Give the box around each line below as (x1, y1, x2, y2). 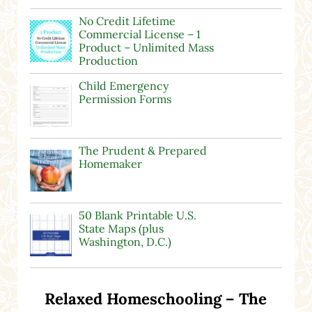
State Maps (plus (78, 221, 164, 236)
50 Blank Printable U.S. (78, 208, 196, 223)
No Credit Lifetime (78, 14, 175, 29)
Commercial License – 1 (78, 27, 201, 42)
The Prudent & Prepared (78, 143, 207, 158)
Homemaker (78, 157, 142, 171)
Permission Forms (78, 92, 171, 107)
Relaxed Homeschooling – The (45, 288, 267, 309)
